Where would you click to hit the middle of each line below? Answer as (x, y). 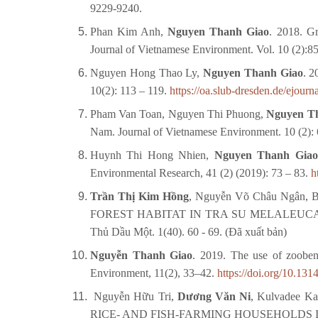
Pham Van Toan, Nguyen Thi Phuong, (179, 114)
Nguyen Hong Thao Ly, (147, 72)
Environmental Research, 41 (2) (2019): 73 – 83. (199, 172)
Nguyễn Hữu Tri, (134, 296)
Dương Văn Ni (214, 296)
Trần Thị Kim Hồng (139, 196)
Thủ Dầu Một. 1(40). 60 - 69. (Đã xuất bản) (188, 231)
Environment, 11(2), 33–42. (154, 273)
